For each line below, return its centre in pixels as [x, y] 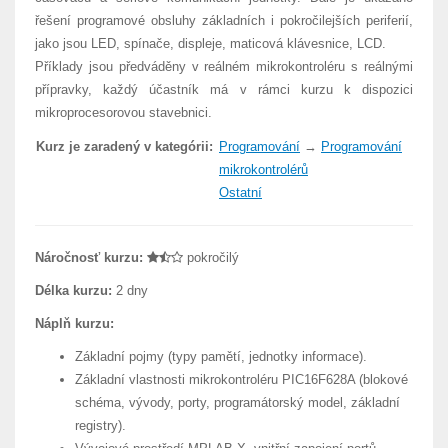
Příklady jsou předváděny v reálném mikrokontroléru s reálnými [224, 66]
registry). [100, 425]
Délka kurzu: [73, 290]
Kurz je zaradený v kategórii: [124, 146]
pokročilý [211, 257]
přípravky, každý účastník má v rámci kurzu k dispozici [224, 89]
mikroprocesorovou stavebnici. [123, 112]
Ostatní [240, 192]
